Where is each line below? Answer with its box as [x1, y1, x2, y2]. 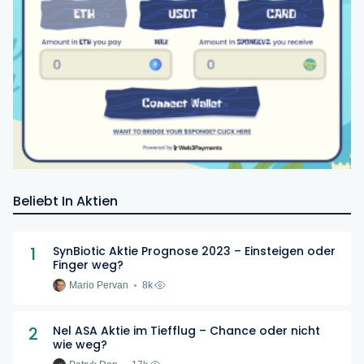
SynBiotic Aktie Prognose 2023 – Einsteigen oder [53, 243, 336, 260]
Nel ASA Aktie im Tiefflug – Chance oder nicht [53, 323, 320, 340]
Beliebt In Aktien [13, 192, 118, 211]
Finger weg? [53, 257, 123, 274]
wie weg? [53, 336, 107, 353]
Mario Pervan [69, 279, 128, 292]
